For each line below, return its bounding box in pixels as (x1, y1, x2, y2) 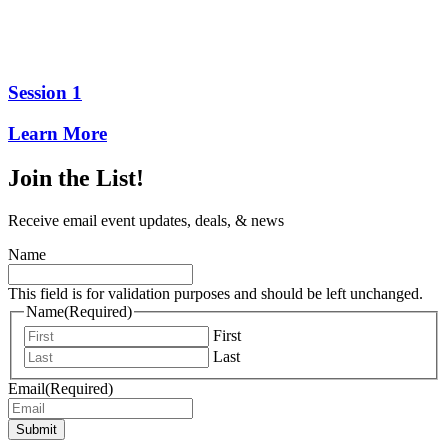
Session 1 (8, 82, 82, 104)
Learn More (8, 122, 107, 144)
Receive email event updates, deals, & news (8, 211, 284, 229)
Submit (16, 422, 57, 438)
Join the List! (8, 164, 144, 191)
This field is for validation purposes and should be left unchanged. (8, 284, 423, 302)
